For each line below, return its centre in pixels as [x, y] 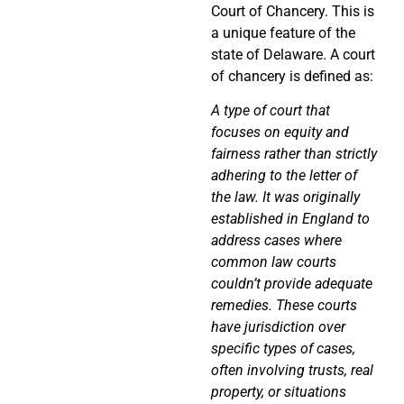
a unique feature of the [283, 32]
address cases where [276, 241]
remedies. [243, 306]
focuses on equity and [280, 133]
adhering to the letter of [284, 176]
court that [298, 111]
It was [281, 197]
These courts [317, 306]
